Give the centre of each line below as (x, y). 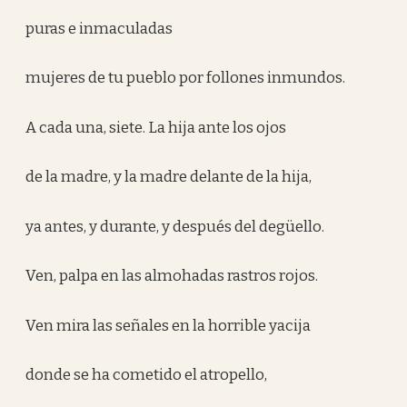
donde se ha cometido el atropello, (147, 375)
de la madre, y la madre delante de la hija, (169, 177)
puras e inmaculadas (99, 28)
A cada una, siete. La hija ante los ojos (156, 127)
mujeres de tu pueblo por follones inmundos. (186, 78)
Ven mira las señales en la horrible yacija (169, 325)
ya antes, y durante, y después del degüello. (175, 226)
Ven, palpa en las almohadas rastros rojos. (172, 276)
